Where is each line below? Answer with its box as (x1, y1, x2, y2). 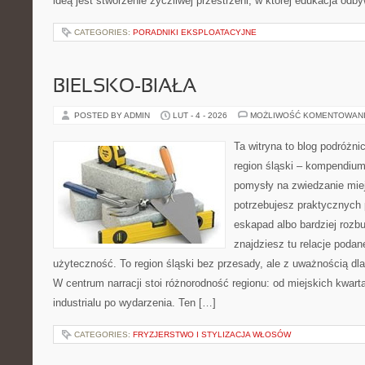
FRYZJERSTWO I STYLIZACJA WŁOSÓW (133, 330, 291, 339)
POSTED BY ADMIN (74, 111, 152, 120)
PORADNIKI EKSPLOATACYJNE (133, 28, 257, 37)
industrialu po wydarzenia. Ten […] (53, 297, 216, 309)
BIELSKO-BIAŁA (53, 78, 196, 96)
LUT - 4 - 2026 (173, 111, 227, 120)
